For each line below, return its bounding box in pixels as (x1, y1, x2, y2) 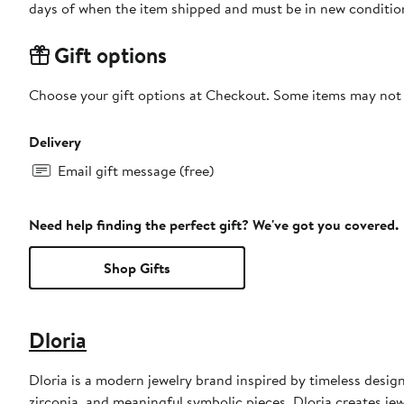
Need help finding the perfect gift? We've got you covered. (29, 215, 399, 235)
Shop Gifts (104, 258, 170, 279)
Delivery (29, 132, 81, 152)
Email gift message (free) (58, 161, 214, 181)
